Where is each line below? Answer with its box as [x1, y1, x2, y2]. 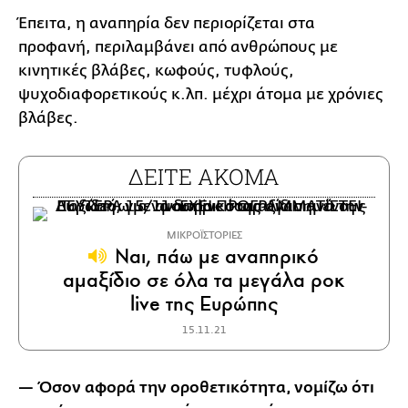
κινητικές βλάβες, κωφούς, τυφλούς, [18, 61, 294, 79]
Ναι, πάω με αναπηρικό [109, 242, 320, 270]
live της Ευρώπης [129, 290, 278, 317]
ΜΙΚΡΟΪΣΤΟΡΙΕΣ [166, 229, 242, 241]
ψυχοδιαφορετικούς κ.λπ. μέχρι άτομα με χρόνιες [18, 85, 383, 103]
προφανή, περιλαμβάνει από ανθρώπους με [18, 37, 338, 56]
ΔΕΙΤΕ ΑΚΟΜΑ [128, 161, 280, 191]
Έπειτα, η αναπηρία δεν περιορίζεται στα [18, 14, 315, 32]
